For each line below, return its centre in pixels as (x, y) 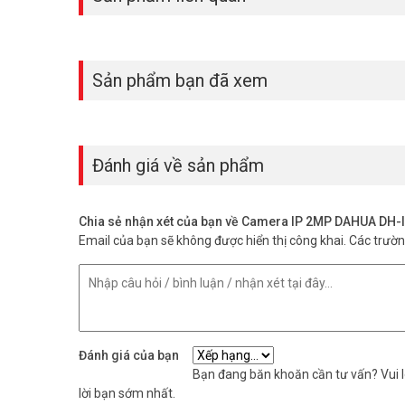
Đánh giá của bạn (129, 355)
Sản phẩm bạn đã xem (180, 80)
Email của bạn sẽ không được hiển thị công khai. (212, 240)
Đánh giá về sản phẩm (178, 165)
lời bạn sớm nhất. (127, 393)
